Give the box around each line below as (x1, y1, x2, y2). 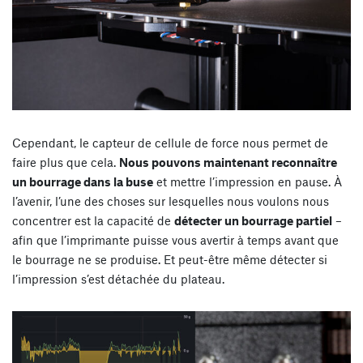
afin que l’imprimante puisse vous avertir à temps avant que (12, 233, 339, 248)
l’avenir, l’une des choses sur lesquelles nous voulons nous (12, 194, 329, 209)
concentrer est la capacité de (12, 213, 174, 228)
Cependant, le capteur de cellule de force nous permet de (12, 135, 328, 151)
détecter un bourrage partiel (174, 213, 332, 228)
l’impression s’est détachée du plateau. (12, 271, 224, 287)
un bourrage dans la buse (12, 174, 153, 190)
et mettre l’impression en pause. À (153, 174, 342, 190)
